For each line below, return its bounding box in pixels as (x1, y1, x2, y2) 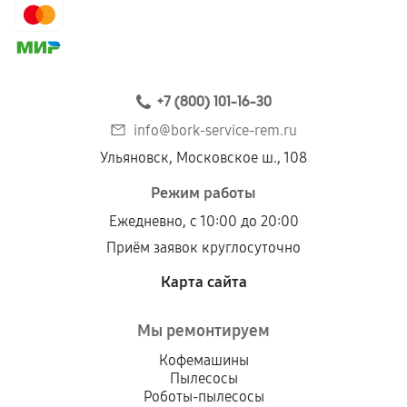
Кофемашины (158, 352, 249, 369)
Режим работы (151, 184, 256, 203)
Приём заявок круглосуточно (106, 239, 301, 256)
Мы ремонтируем (137, 321, 270, 341)
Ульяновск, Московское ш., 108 (100, 149, 307, 166)
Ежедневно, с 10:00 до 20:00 (108, 213, 299, 230)
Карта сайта (160, 273, 247, 292)
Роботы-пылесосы (143, 388, 264, 405)
